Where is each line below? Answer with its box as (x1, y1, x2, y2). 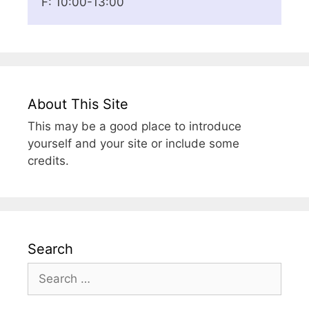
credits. (28, 153, 69, 168)
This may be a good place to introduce (28, 119, 241, 133)
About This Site (28, 95, 128, 112)
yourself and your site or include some (28, 136, 239, 150)
